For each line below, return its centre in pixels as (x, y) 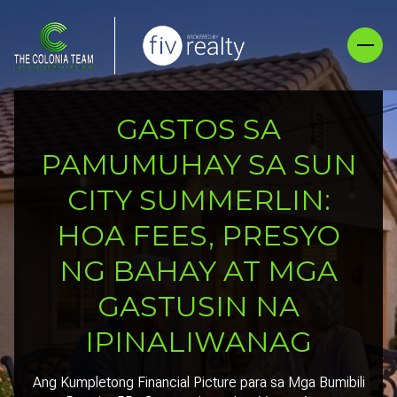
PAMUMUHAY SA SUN (198, 165)
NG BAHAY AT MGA (198, 271)
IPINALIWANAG (198, 342)
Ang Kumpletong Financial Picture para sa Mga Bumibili (198, 383)
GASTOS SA (198, 129)
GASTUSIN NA (198, 307)
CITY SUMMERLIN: (198, 200)
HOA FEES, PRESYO (198, 236)
